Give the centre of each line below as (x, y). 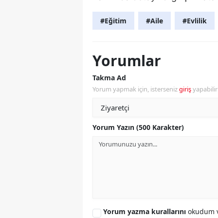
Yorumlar (127, 60)
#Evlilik (195, 20)
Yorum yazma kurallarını (145, 211)
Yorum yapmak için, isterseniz (136, 89)
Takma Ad (109, 77)
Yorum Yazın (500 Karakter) (138, 127)
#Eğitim (113, 20)
